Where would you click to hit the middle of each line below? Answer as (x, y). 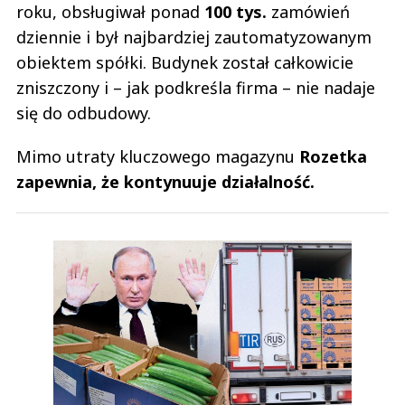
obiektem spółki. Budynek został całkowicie (185, 62)
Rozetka (333, 156)
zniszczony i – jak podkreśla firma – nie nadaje (196, 87)
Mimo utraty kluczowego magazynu (158, 156)
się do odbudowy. (84, 113)
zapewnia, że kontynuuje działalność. (165, 181)
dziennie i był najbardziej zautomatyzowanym (194, 37)
